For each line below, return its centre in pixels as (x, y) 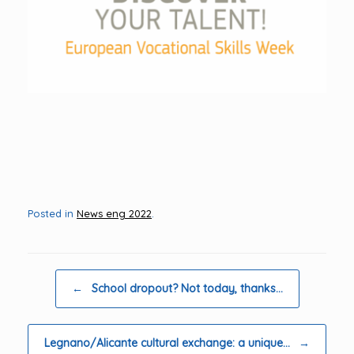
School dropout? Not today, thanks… (185, 288)
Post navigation (67, 276)
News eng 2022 (114, 213)
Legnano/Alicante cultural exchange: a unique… (169, 343)
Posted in (52, 213)
